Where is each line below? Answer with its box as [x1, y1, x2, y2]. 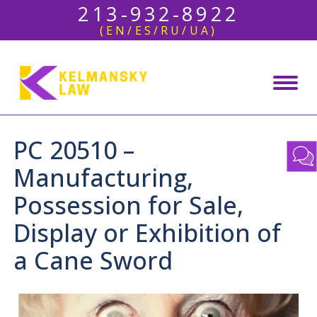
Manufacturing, [13, 161, 194, 194]
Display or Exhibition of [13, 217, 282, 249]
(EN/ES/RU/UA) [99, 23, 218, 38]
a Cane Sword [13, 244, 173, 277]
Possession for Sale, [13, 189, 244, 221]
